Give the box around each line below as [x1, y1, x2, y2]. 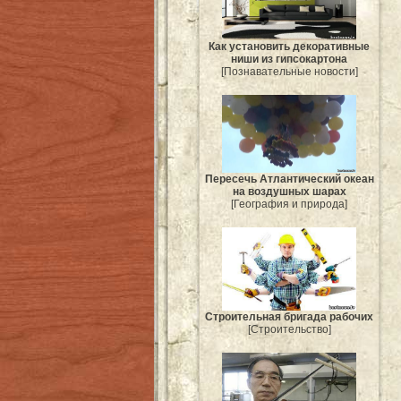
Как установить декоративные [209, 39, 370, 53]
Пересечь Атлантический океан [204, 172, 374, 185]
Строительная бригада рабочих [205, 311, 373, 324]
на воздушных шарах [232, 184, 346, 198]
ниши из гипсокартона [231, 52, 347, 65]
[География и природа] [231, 197, 347, 210]
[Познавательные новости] [220, 64, 358, 78]
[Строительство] [247, 323, 331, 337]
